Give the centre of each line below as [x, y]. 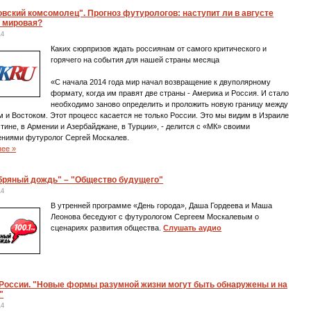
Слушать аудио [193, 228]
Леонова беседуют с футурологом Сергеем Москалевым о [155, 217]
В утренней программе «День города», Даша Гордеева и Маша [162, 205]
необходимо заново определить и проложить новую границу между [170, 104]
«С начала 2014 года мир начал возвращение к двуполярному [161, 82]
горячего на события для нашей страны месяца [135, 60]
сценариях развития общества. [107, 228]
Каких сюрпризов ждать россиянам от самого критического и [159, 49]
